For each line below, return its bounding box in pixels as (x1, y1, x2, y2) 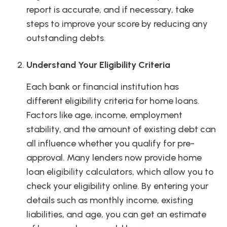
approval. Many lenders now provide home (26, 152, 202, 164)
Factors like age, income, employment (26, 109, 182, 121)
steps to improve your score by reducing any (26, 18, 208, 30)
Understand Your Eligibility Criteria (26, 59, 170, 71)
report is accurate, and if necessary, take (26, 4, 194, 16)
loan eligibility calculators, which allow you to (26, 166, 214, 178)
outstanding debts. (26, 32, 106, 44)
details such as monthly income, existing (26, 195, 193, 206)
